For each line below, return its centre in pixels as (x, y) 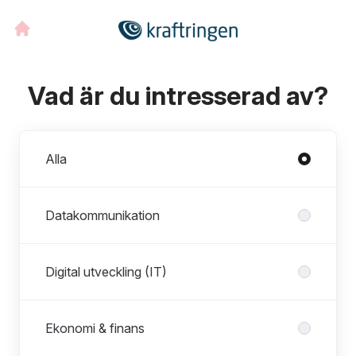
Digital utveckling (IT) (106, 272)
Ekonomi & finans (95, 328)
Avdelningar (53, 140)
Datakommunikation (103, 215)
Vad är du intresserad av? (178, 96)
